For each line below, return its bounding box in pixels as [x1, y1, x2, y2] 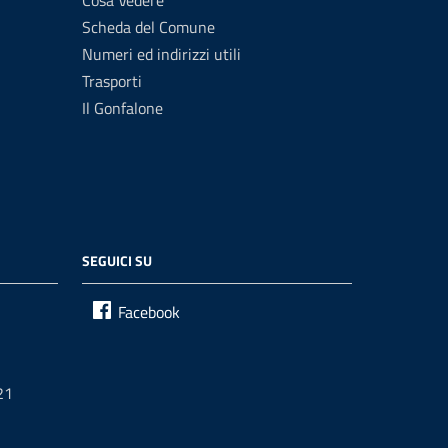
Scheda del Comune [82, 15, 215, 39]
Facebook [118, 300, 180, 324]
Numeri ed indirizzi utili [82, 42, 241, 66]
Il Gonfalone [82, 96, 163, 120]
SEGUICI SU [82, 250, 152, 271]
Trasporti [82, 69, 142, 93]
